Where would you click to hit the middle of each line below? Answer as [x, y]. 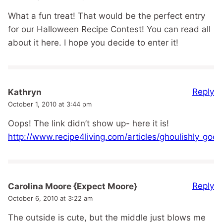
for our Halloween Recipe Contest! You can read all [109, 29]
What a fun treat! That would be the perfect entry [107, 16]
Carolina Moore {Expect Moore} [73, 187]
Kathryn [25, 92]
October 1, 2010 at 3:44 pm [50, 104]
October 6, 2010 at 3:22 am [50, 198]
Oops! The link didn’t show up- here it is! [88, 124]
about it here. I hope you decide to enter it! [93, 43]
